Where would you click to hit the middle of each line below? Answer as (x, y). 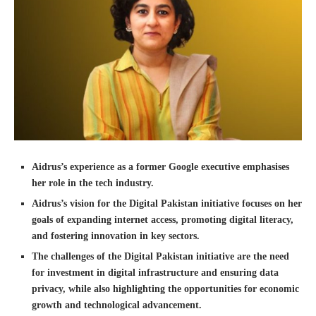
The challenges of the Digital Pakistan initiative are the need (160, 257)
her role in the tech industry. (93, 183)
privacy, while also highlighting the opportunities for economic (165, 289)
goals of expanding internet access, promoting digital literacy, (163, 220)
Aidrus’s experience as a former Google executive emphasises (160, 167)
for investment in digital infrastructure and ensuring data (155, 273)
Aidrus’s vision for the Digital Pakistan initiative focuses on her (167, 204)
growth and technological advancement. (117, 305)
